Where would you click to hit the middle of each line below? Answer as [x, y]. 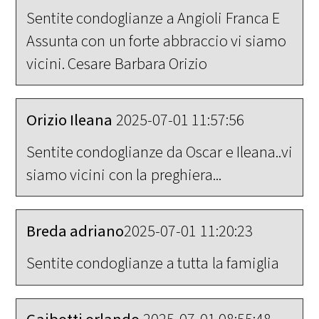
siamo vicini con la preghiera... [124, 176]
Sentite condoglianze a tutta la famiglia [153, 264]
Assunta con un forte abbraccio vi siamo [156, 41]
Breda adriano [75, 231]
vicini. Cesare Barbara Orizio [117, 64]
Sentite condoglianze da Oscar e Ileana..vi [159, 153]
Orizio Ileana [71, 120]
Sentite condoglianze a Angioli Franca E [153, 18]
